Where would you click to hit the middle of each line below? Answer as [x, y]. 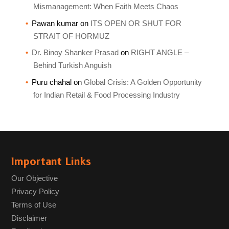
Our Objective [35, 178]
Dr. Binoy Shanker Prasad [75, 53]
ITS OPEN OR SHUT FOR [136, 23]
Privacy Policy [36, 191]
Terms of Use [34, 204]
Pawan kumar [55, 23]
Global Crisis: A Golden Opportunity [143, 82]
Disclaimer [29, 218]
